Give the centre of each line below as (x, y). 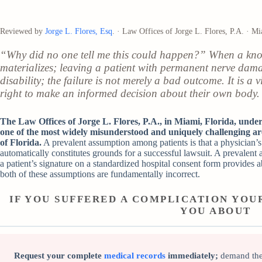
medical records (135, 256)
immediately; (192, 256)
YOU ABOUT (216, 211)
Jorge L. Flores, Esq (79, 31)
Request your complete (59, 256)
